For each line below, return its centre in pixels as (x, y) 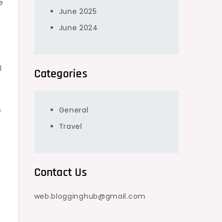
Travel (70, 126)
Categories (60, 74)
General (74, 110)
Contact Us (60, 172)
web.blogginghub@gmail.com (90, 196)
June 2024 (78, 28)
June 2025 (78, 11)
